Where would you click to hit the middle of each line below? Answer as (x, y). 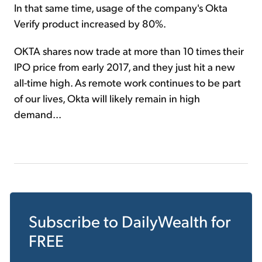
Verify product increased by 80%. (90, 23)
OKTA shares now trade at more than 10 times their (129, 51)
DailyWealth (165, 221)
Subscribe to (75, 221)
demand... (38, 114)
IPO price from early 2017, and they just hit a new (125, 67)
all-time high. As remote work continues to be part (127, 82)
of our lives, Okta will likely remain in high (107, 98)
